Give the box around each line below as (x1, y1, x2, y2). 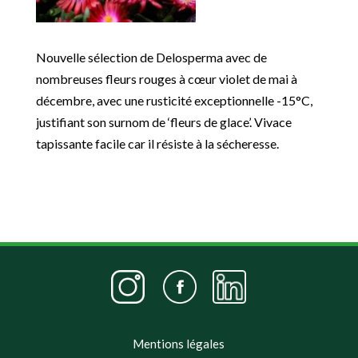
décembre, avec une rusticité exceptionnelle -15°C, (35, 92, 312, 108)
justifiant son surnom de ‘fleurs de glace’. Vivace (35, 113, 292, 129)
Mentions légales (133, 336, 225, 351)
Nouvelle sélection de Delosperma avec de (35, 49, 267, 65)
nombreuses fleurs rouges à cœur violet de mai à (35, 70, 297, 86)
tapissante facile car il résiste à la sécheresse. (35, 135, 279, 151)
